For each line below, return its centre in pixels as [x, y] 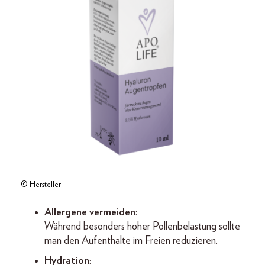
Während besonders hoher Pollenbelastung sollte [142, 227]
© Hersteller [41, 185]
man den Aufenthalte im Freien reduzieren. [131, 241]
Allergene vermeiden [90, 212]
